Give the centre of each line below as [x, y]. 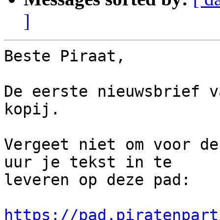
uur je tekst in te [88, 162]
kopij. [37, 109]
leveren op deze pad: [97, 180]
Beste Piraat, [69, 56]
